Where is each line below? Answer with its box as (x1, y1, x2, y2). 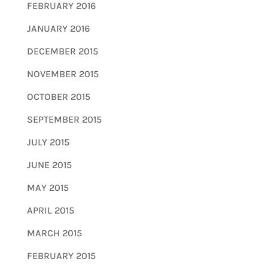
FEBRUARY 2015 (26, 249, 96, 261)
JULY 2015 (26, 136, 69, 148)
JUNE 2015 (26, 159, 72, 170)
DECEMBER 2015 (26, 45, 98, 57)
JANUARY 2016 (26, 22, 90, 34)
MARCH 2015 (26, 227, 82, 239)
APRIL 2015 (26, 204, 74, 216)
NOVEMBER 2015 (26, 68, 99, 80)
